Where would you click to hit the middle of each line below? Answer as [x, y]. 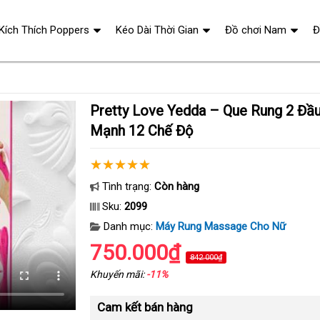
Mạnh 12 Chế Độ [141, 131]
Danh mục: [128, 226]
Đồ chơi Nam [256, 30]
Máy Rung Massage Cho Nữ [220, 226]
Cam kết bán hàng [145, 307]
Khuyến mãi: [118, 274]
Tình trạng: [126, 186]
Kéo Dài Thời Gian [157, 30]
